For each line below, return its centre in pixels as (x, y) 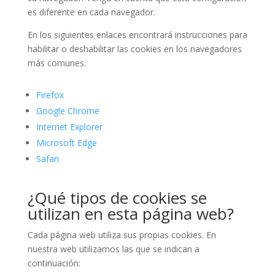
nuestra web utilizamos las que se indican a (113, 249)
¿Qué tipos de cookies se (117, 198)
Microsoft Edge (66, 143)
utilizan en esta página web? (130, 214)
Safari (47, 159)
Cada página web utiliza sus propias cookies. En (122, 235)
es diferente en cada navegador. (91, 12)
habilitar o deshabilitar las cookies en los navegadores (134, 49)
